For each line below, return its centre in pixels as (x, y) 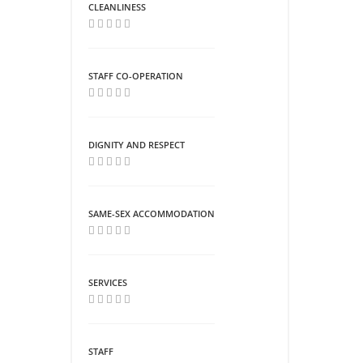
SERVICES (108, 282)
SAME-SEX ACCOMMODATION (152, 213)
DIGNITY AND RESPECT (137, 144)
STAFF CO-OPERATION (136, 75)
